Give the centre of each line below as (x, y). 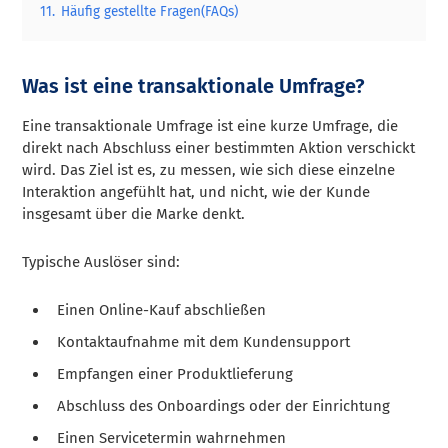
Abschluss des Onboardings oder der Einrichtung (224, 405)
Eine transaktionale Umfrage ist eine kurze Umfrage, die (210, 125)
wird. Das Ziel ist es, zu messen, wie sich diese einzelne (209, 169)
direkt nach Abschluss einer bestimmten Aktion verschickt (219, 147)
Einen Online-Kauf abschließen (162, 309)
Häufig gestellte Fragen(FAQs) (150, 11)
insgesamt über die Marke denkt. (134, 213)
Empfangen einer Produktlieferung (175, 373)
